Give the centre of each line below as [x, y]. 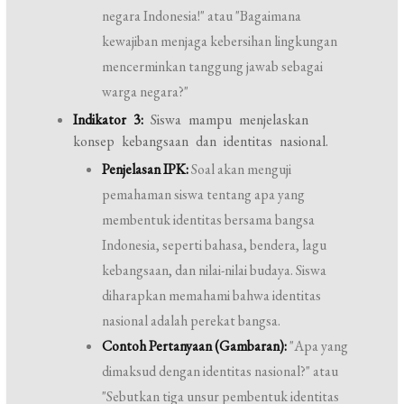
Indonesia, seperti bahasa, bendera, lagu [215, 245]
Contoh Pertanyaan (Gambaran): [195, 346]
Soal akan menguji [240, 169]
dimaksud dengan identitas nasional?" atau [220, 371]
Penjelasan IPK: [146, 169]
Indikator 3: [109, 119]
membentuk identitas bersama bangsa [209, 220]
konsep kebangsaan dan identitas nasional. [201, 141]
